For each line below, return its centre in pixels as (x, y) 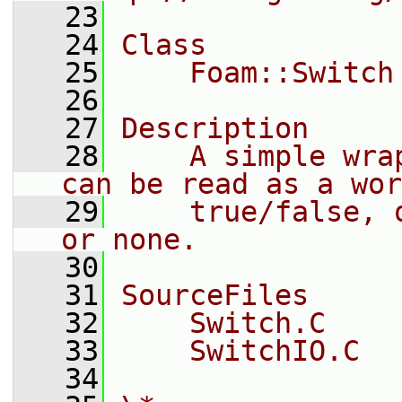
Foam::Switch (258, 73)
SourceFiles (215, 295)
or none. (129, 240)
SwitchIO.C (240, 351)
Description (215, 128)
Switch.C (223, 323)
